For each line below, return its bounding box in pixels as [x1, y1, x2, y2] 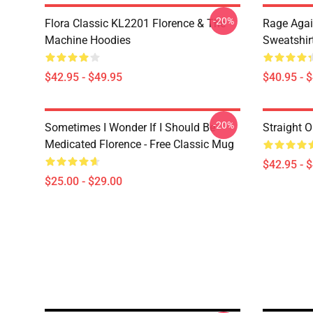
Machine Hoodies [45, 34, 131, 47]
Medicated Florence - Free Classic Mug [45, 138, 234, 151]
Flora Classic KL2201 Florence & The [45, 17, 226, 30]
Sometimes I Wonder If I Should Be [45, 121, 215, 134]
